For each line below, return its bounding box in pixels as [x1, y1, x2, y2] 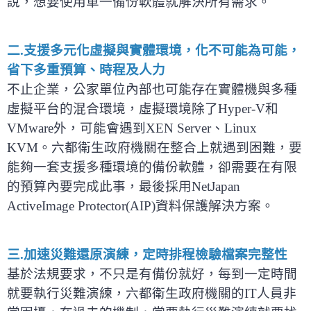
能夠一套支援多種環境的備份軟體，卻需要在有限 [7, 159, 297, 174]
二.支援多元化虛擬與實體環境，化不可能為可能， [7, 42, 301, 58]
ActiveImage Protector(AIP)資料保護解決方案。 [7, 198, 274, 213]
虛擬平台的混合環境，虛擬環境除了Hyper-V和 [7, 101, 278, 116]
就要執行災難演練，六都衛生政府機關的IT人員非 [7, 285, 296, 301]
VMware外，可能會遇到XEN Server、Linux [7, 120, 257, 135]
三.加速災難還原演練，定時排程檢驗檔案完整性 [7, 246, 287, 262]
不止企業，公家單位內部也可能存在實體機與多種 [7, 81, 297, 96]
